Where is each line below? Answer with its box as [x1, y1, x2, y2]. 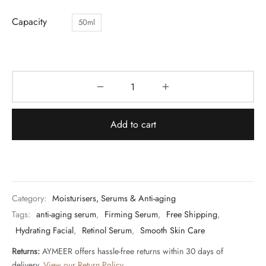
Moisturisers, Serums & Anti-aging [52, 192, 176, 205]
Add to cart [110, 118, 156, 131]
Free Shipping [166, 208, 217, 221]
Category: [12, 192, 49, 205]
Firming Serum [104, 208, 158, 221]
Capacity [12, 15, 47, 28]
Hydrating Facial [15, 224, 74, 237]
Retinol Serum [82, 224, 132, 237]
